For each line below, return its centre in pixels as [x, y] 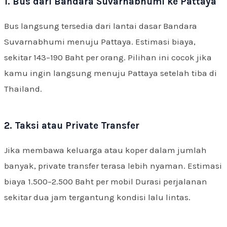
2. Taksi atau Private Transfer [72, 125]
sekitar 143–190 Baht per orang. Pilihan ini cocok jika [108, 57]
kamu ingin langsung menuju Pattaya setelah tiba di [110, 73]
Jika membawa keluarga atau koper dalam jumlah [105, 150]
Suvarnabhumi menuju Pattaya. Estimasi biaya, [100, 41]
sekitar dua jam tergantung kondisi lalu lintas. [97, 197]
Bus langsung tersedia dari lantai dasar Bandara [101, 26]
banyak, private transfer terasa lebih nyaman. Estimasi [113, 165]
